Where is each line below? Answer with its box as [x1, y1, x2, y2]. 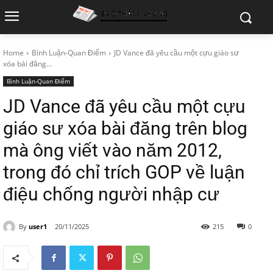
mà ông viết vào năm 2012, [3, 140, 222, 161]
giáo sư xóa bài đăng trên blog [3, 118, 247, 139]
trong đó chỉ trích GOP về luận [3, 161, 245, 183]
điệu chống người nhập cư [3, 183, 219, 205]
